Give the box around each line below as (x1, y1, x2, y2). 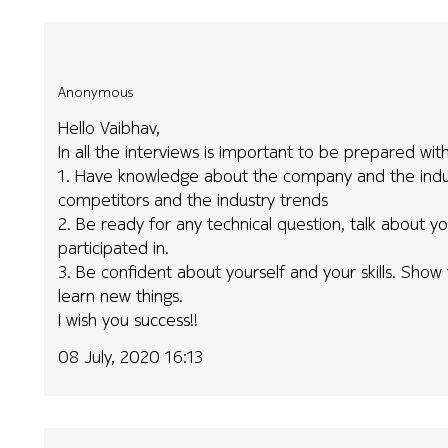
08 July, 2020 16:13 (58, 343, 204, 369)
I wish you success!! (58, 307, 199, 333)
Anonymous (58, 81, 134, 102)
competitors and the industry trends (58, 187, 329, 213)
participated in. (58, 235, 170, 261)
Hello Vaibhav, (58, 115, 161, 141)
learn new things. (58, 283, 184, 309)
